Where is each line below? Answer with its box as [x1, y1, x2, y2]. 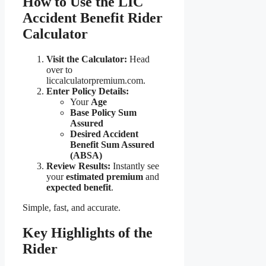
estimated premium [66, 172, 143, 182]
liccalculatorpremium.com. [46, 75, 145, 86]
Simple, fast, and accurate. [23, 202, 121, 213]
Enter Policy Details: [46, 86, 129, 97]
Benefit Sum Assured [70, 140, 154, 150]
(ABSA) [70, 150, 102, 161]
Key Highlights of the [23, 224, 153, 240]
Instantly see [110, 161, 159, 172]
